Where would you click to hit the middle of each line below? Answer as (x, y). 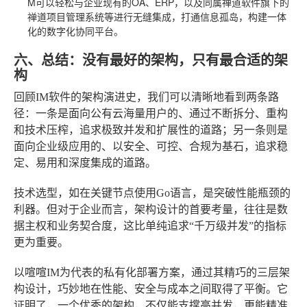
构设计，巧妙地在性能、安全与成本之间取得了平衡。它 (151, 288)
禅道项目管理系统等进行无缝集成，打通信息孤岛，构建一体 (157, 16)
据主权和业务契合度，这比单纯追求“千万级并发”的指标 (150, 225)
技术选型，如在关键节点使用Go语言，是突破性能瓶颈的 (152, 193)
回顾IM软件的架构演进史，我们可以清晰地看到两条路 (146, 97)
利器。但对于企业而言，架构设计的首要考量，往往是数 (151, 209)
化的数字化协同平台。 (75, 30)
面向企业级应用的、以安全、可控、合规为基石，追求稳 (151, 146)
